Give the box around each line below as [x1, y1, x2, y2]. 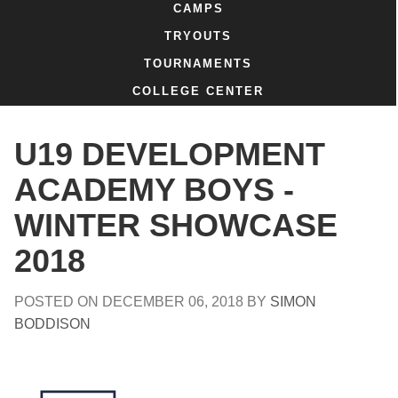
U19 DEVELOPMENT [14, 136, 325, 172]
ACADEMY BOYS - [14, 171, 294, 208]
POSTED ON [14, 293, 102, 309]
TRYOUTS [164, 28, 232, 43]
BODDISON [14, 315, 91, 331]
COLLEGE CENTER [132, 84, 264, 99]
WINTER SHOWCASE [14, 207, 338, 243]
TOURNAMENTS [144, 57, 252, 71]
